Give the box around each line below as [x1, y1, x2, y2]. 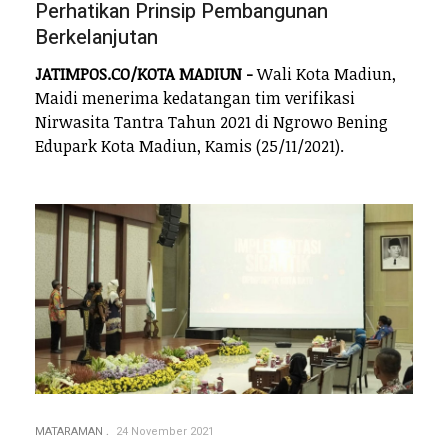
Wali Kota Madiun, [253, 63, 396, 86]
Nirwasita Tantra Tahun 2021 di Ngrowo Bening [35, 111, 388, 134]
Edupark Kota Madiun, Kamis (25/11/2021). [35, 135, 344, 158]
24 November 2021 [116, 423, 214, 441]
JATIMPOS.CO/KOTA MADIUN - [35, 63, 253, 86]
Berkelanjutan [35, 22, 158, 52]
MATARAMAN [35, 423, 103, 441]
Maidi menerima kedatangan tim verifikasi [35, 87, 355, 110]
